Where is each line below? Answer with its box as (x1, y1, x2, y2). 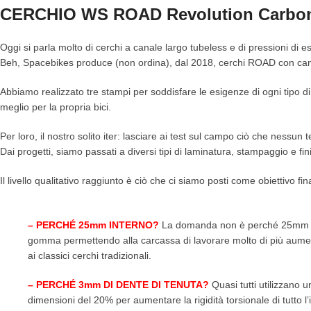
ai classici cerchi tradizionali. (28, 250, 151, 261)
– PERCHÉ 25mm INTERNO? (28, 219, 159, 230)
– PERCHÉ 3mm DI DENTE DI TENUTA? (28, 279, 209, 290)
